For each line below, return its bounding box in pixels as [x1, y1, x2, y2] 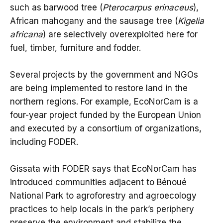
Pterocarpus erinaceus [103, 2, 193, 12]
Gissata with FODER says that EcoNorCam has [10, 163, 197, 174]
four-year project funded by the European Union [10, 110, 201, 120]
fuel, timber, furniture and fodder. [10, 42, 141, 53]
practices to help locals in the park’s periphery [10, 204, 194, 214]
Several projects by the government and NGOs [10, 69, 198, 80]
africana [10, 29, 43, 39]
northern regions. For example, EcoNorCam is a [10, 96, 198, 107]
